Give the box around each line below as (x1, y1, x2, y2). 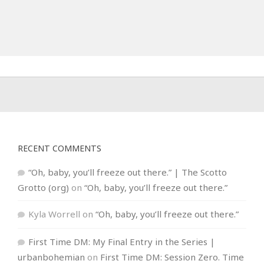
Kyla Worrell (28, 207, 80, 220)
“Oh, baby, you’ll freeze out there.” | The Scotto (28, 166, 227, 178)
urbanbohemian (17, 250, 85, 263)
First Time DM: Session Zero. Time (100, 250, 244, 263)
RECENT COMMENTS (17, 142, 101, 154)
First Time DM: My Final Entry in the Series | (28, 235, 215, 247)
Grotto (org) (17, 181, 69, 193)
